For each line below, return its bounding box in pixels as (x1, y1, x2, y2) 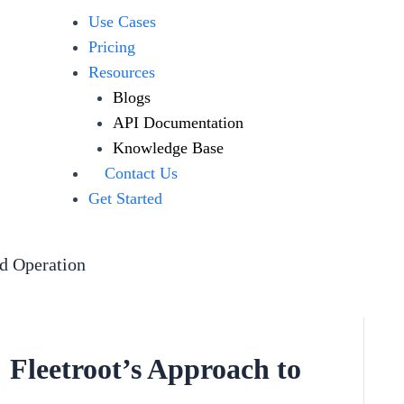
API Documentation (112, 114, 243, 132)
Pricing (87, 38, 135, 56)
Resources (87, 63, 155, 81)
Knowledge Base (112, 139, 224, 157)
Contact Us (104, 164, 178, 182)
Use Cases (87, 13, 156, 31)
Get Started (87, 189, 162, 207)
